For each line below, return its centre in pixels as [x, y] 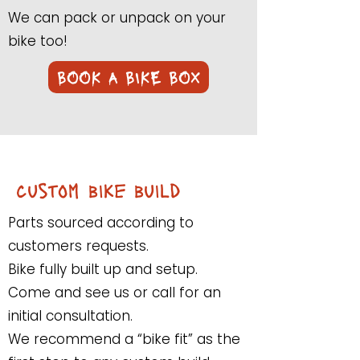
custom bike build [98, 189]
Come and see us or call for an [115, 292]
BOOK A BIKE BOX [129, 77]
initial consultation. [70, 316]
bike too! [38, 41]
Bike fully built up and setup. [103, 269]
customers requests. [80, 246]
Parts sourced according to [101, 223]
